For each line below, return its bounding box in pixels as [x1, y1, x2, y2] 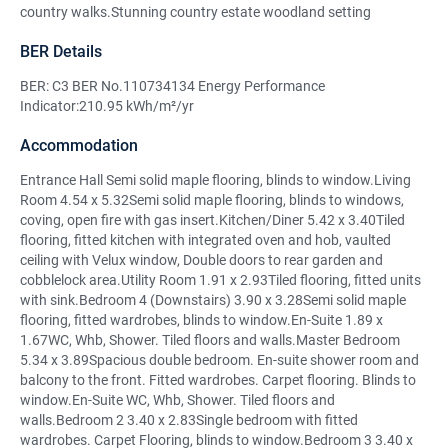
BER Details [20, 42, 102, 61]
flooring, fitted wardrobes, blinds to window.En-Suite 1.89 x [20, 312, 383, 328]
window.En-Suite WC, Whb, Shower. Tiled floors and [20, 392, 335, 408]
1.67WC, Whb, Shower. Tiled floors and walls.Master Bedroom [20, 332, 400, 348]
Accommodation [20, 136, 138, 155]
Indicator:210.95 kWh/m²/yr [20, 98, 194, 114]
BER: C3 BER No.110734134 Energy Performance [20, 78, 325, 94]
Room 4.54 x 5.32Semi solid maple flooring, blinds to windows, [20, 192, 404, 208]
